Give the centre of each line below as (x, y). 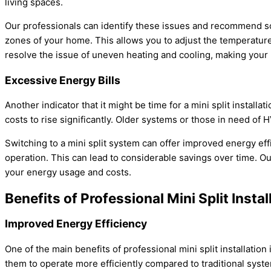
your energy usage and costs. (68, 172)
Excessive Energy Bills (63, 80)
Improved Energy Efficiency (76, 224)
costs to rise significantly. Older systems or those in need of (134, 120)
